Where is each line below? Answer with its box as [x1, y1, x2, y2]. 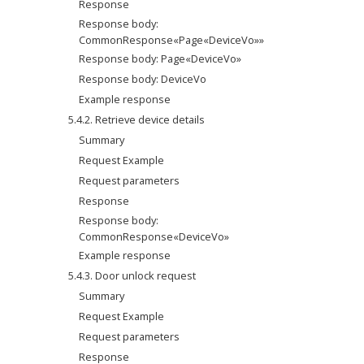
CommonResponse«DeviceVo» [79, 229, 230, 244]
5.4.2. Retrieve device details [68, 112, 206, 127]
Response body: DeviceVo [79, 71, 207, 86]
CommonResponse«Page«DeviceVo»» [79, 32, 265, 47]
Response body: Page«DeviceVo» [79, 51, 242, 66]
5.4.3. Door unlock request [68, 268, 197, 283]
